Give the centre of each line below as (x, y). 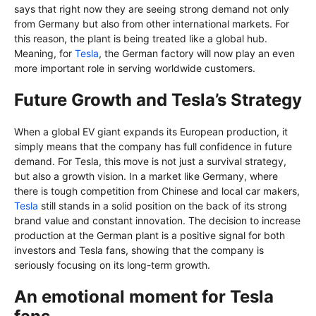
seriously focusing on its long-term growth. (112, 265)
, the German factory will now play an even (197, 54)
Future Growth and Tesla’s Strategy (158, 100)
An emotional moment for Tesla (144, 297)
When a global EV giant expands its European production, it (151, 132)
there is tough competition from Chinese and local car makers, (157, 191)
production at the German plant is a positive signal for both (150, 236)
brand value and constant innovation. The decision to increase (157, 221)
